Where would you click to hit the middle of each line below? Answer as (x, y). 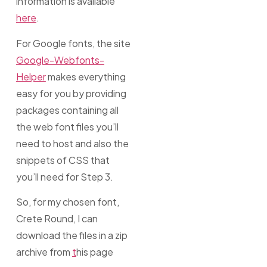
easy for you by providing (71, 93)
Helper (31, 76)
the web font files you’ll (67, 126)
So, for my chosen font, (67, 202)
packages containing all (67, 110)
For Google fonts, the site (73, 43)
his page (94, 252)
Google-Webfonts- (60, 60)
